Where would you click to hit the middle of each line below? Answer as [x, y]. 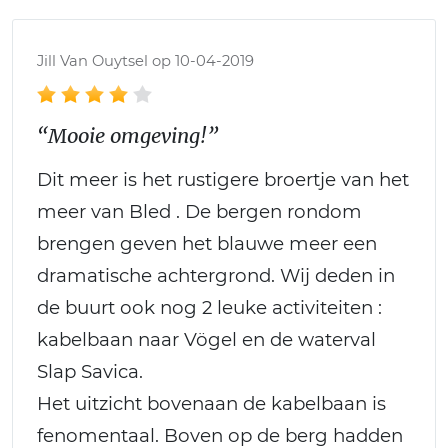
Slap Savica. [90, 372]
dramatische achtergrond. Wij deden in [216, 276]
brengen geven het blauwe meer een [207, 244]
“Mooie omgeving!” [127, 136]
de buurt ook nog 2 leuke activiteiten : [209, 308]
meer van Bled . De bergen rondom [199, 212]
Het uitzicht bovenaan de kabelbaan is [211, 404]
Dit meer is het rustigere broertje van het [223, 180]
